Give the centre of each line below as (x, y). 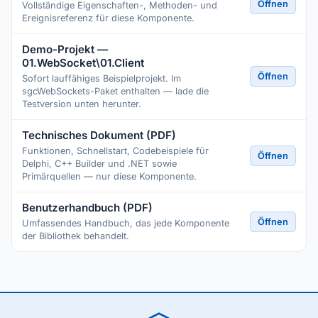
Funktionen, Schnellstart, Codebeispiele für (115, 151)
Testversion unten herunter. (82, 104)
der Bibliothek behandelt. (76, 236)
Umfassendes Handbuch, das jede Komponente (126, 223)
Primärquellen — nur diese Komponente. (109, 176)
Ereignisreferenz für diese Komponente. (108, 18)
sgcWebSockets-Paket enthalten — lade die (115, 91)
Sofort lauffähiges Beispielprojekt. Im (102, 78)
